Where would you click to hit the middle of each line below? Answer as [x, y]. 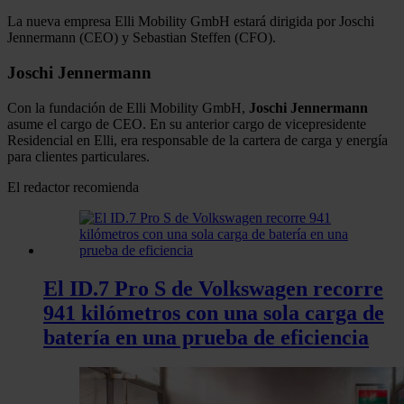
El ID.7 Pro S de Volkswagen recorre [213, 288]
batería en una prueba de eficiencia [206, 337]
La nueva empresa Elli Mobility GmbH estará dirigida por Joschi [191, 22]
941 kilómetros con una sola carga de [214, 312]
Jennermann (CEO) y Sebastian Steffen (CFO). [142, 38]
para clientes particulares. [78, 156]
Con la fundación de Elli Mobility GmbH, [128, 107]
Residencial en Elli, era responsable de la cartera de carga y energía [197, 140]
